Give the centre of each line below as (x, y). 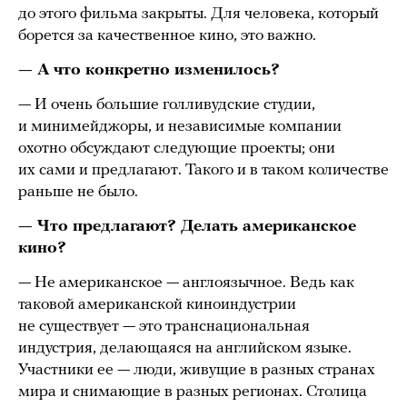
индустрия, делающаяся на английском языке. (185, 348)
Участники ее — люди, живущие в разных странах (197, 370)
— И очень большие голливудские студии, (167, 104)
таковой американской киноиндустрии (157, 304)
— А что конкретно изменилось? (149, 70)
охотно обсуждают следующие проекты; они (177, 148)
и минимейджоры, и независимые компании (180, 126)
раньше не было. (78, 192)
